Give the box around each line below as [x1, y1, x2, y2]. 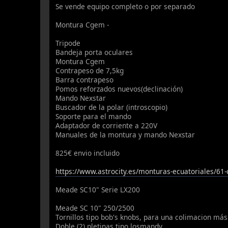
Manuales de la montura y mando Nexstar [55, 129, 195, 139]
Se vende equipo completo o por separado [55, 1, 195, 11]
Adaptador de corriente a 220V [55, 120, 158, 130]
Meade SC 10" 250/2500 [55, 203, 135, 213]
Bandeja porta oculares [55, 47, 133, 57]
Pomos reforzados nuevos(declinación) [55, 83, 183, 94]
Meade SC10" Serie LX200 [55, 184, 140, 194]
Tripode [55, 38, 81, 48]
